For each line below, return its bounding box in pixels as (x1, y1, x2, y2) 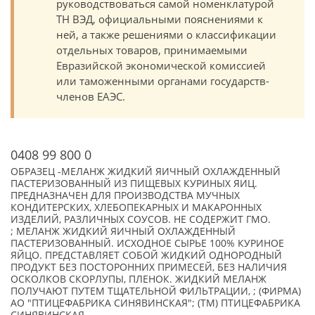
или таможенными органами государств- (56, 74, 269, 88)
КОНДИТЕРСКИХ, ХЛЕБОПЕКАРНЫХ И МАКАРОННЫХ (11, 201, 262, 214)
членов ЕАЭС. (56, 89, 125, 103)
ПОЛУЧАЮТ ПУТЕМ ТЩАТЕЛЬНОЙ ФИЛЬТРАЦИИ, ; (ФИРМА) (11, 285, 301, 297)
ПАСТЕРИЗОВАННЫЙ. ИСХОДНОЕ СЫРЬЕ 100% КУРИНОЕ (11, 237, 284, 250)
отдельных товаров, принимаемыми (56, 43, 247, 57)
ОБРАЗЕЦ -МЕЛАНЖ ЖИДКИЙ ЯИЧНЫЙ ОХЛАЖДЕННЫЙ (11, 165, 281, 178)
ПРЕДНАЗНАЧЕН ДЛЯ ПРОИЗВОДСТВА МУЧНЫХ (11, 189, 240, 202)
